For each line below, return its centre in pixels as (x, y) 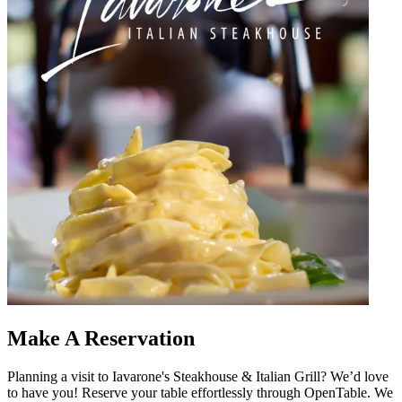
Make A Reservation (101, 338)
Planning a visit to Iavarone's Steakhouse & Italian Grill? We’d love (198, 376)
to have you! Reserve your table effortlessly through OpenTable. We (200, 392)
